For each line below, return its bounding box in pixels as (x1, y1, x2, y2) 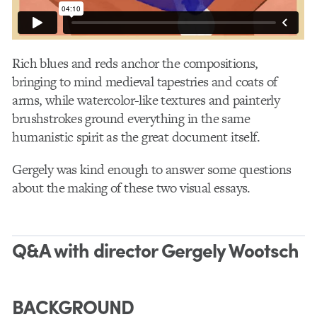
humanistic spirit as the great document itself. (12, 127, 260, 146)
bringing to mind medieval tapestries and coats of (12, 71, 277, 91)
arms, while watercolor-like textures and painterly (12, 90, 280, 110)
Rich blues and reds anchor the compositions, (12, 53, 258, 73)
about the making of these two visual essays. (12, 178, 250, 197)
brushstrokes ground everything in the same (12, 108, 250, 128)
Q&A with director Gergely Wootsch (12, 235, 299, 263)
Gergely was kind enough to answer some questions (12, 159, 292, 179)
